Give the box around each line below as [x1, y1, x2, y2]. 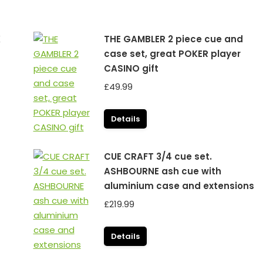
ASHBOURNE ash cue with [103, 165, 221, 177]
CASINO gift [103, 62, 159, 75]
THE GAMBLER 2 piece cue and [103, 33, 243, 45]
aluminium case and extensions [103, 180, 254, 192]
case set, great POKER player [103, 48, 241, 60]
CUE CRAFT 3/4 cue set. [103, 150, 212, 163]
